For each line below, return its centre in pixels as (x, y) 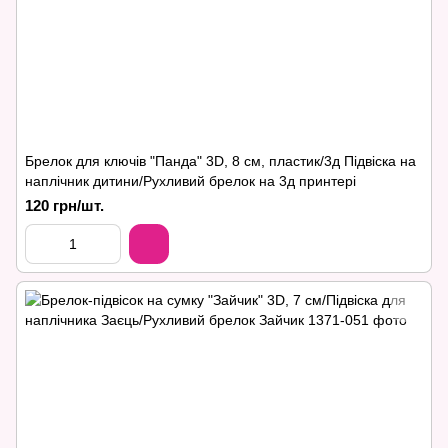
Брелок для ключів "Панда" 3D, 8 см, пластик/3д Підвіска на (220, 161)
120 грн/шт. (64, 205)
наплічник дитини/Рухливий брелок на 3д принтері (190, 181)
